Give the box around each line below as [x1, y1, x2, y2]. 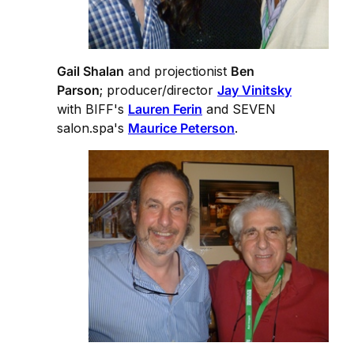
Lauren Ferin [128, 101, 202, 118]
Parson [57, 82, 100, 99]
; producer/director [100, 82, 217, 99]
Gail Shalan [57, 63, 124, 80]
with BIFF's [57, 101, 128, 118]
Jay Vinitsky [217, 82, 292, 99]
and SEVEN [202, 101, 276, 118]
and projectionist [124, 63, 231, 80]
